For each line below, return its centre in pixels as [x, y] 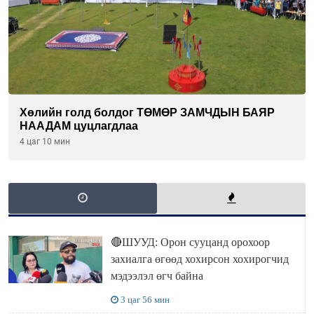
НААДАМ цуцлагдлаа [79, 125]
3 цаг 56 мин [145, 299]
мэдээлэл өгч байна [157, 275]
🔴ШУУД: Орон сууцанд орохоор [190, 242]
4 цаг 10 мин [45, 141]
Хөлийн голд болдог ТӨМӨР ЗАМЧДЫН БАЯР [147, 112]
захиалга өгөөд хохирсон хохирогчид [199, 259]
